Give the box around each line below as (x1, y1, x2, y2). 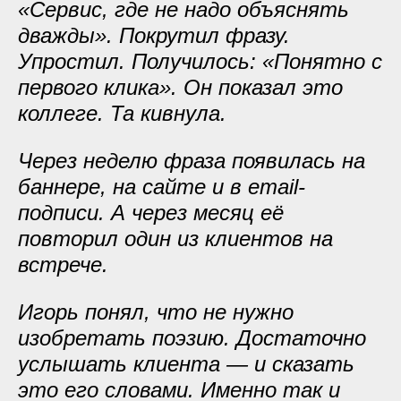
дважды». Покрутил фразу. (18, 23, 290, 47)
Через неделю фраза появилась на (18, 149, 365, 173)
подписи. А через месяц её (18, 200, 284, 225)
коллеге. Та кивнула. (18, 101, 226, 125)
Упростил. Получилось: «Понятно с (18, 49, 382, 73)
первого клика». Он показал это (18, 75, 343, 99)
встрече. (18, 252, 108, 277)
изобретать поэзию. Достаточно (18, 326, 366, 350)
